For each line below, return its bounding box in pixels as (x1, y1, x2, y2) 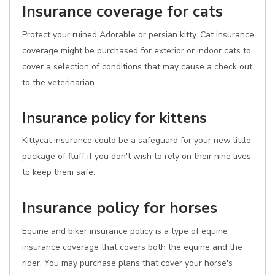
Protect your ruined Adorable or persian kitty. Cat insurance (22, 29, 254, 41)
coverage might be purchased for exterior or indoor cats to (22, 45, 251, 56)
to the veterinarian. (22, 77, 96, 88)
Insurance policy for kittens (22, 108, 207, 128)
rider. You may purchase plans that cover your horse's (22, 257, 233, 269)
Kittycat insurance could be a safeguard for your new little (22, 134, 251, 146)
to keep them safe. (22, 166, 95, 178)
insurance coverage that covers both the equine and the (22, 241, 242, 253)
